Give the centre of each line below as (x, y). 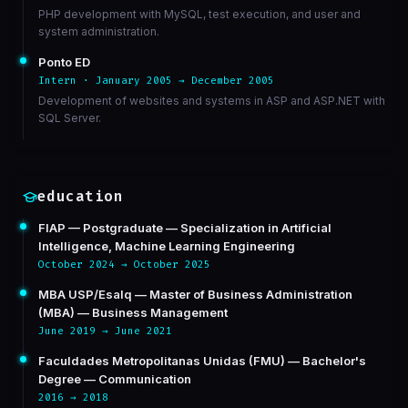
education (80, 196)
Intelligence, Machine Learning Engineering (166, 246)
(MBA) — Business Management (133, 312)
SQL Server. (69, 118)
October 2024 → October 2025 (124, 265)
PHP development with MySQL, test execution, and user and (199, 14)
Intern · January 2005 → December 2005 (156, 81)
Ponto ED (64, 62)
